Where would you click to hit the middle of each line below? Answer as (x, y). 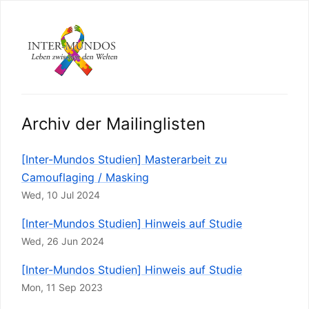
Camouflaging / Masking (85, 178)
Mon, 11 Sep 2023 (62, 288)
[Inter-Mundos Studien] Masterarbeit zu (124, 160)
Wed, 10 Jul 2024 (61, 195)
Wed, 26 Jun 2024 (63, 241)
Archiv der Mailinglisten (113, 124)
